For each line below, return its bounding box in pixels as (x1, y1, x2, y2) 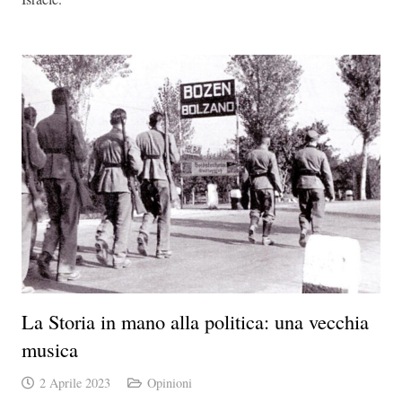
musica (22, 336, 78, 363)
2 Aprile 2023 (39, 374, 110, 392)
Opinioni (146, 374, 192, 392)
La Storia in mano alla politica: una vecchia (22, 308, 369, 336)
